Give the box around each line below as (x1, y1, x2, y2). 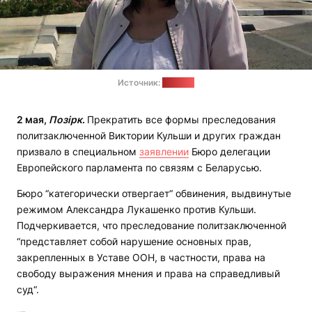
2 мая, (17, 114, 49, 126)
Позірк (49, 114, 82, 126)
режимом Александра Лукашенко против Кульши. (17, 203, 256, 216)
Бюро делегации (189, 146, 270, 158)
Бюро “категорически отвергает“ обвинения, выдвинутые (17, 187, 291, 200)
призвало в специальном (17, 146, 139, 158)
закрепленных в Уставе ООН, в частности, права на (17, 251, 265, 264)
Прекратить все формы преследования (87, 114, 276, 126)
